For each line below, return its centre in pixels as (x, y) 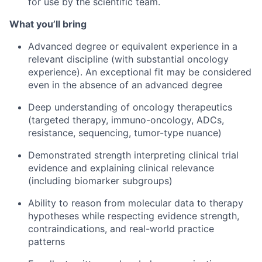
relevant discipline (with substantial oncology (128, 59)
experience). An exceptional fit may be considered (140, 72)
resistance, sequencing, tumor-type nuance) (125, 133)
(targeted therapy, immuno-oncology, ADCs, (126, 120)
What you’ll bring (48, 24)
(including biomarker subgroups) (100, 181)
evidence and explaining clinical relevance (121, 168)
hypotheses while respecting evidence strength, (134, 216)
